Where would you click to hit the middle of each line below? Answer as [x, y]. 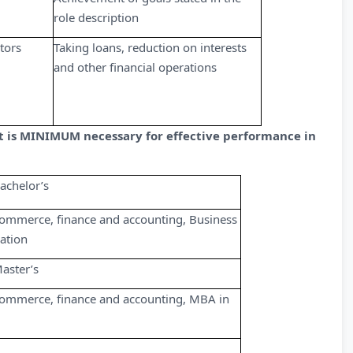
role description [96, 17]
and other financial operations [135, 67]
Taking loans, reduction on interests [150, 47]
